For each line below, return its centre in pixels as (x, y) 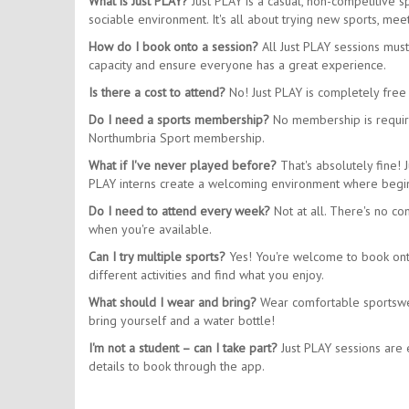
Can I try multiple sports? (157, 257)
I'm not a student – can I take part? (184, 348)
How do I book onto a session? (174, 47)
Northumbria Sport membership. (177, 138)
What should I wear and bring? (173, 303)
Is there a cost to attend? (157, 93)
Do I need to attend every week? (180, 211)
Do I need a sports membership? (179, 120)
